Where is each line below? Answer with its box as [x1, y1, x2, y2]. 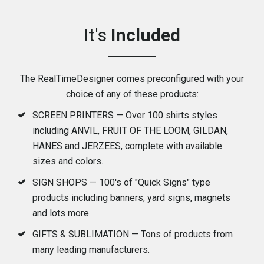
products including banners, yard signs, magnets [32, 192, 231, 203]
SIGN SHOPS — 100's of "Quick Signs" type [32, 177, 211, 188]
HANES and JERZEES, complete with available [32, 140, 223, 151]
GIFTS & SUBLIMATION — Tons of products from [32, 229, 233, 240]
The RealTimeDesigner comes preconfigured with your [20, 73, 244, 84]
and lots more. [32, 207, 91, 219]
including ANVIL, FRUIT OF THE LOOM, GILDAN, [32, 125, 229, 136]
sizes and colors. [32, 156, 104, 167]
